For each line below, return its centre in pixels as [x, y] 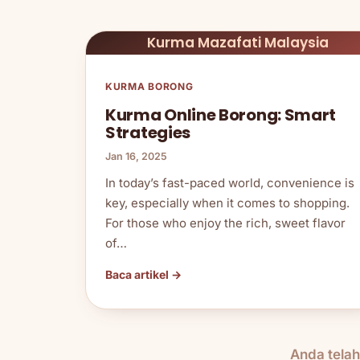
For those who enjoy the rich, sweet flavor [225, 223]
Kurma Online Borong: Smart [221, 115]
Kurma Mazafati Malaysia [237, 42]
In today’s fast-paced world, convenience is [230, 182]
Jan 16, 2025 [136, 156]
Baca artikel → [143, 274]
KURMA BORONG [149, 86]
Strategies [148, 132]
